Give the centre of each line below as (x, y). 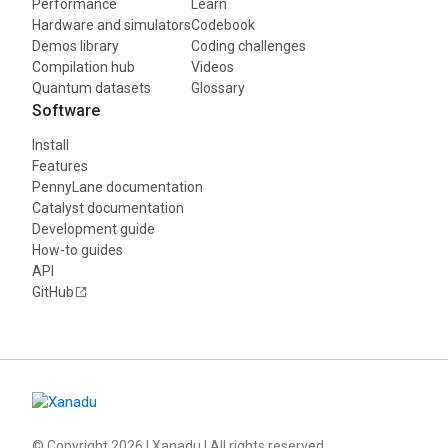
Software (66, 110)
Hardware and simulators (111, 24)
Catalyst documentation (108, 207)
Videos (212, 66)
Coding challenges (248, 45)
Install (50, 144)
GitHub (53, 291)
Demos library (75, 45)
